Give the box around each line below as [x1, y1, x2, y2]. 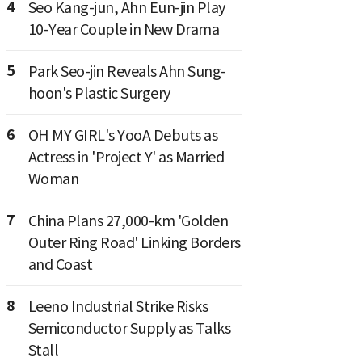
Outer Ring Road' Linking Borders [27, 233, 241, 252]
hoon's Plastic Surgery [27, 83, 170, 103]
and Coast [27, 255, 92, 274]
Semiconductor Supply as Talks [27, 318, 230, 338]
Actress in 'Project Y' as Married [27, 147, 224, 166]
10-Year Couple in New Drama [27, 19, 219, 39]
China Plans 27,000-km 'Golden [27, 211, 228, 230]
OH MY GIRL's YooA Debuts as [27, 125, 217, 145]
